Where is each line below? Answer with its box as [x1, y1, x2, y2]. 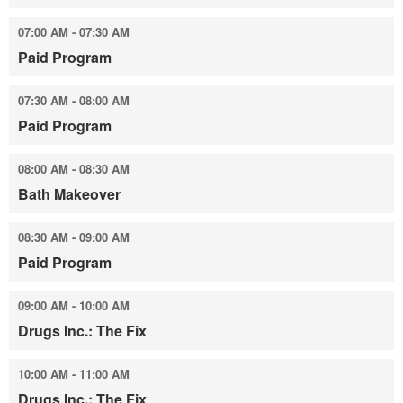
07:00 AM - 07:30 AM [18, 23, 130, 40]
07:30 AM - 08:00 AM [18, 92, 130, 109]
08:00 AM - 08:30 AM [18, 160, 130, 177]
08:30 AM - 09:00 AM [18, 228, 130, 246]
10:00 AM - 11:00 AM [18, 365, 130, 382]
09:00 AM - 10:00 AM [18, 297, 130, 314]
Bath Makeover [18, 184, 121, 204]
